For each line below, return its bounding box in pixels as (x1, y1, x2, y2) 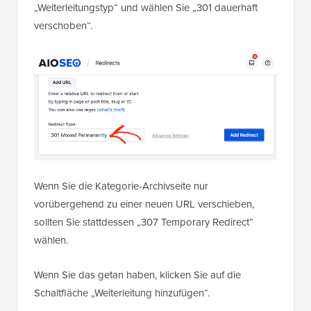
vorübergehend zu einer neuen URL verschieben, (34, 196, 254, 212)
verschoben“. (34, 17, 92, 33)
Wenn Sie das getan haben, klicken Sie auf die (34, 267, 241, 283)
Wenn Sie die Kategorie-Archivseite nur (34, 178, 208, 194)
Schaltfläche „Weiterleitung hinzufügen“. (34, 285, 210, 301)
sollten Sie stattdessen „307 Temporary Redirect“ (34, 215, 253, 230)
